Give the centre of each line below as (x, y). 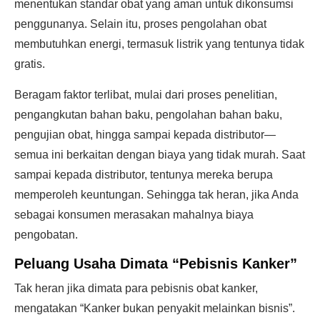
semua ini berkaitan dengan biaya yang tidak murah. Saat (160, 155)
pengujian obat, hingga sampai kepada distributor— (145, 135)
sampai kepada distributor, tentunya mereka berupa (144, 175)
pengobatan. (46, 235)
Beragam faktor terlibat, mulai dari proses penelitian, (146, 95)
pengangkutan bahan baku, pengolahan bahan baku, (148, 115)
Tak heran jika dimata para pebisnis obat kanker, (136, 288)
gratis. (30, 64)
